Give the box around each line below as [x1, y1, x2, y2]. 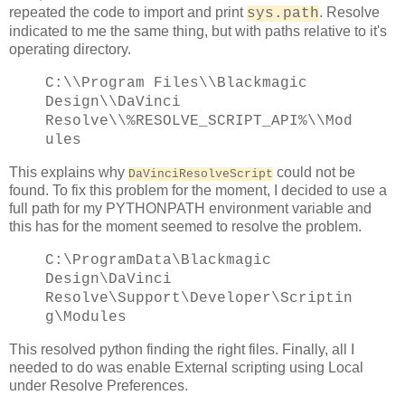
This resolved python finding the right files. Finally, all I [9, 341, 354, 357]
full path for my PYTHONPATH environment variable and [9, 201, 372, 217]
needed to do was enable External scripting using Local [9, 359, 363, 375]
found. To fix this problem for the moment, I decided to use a [9, 183, 387, 199]
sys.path [247, 5, 319, 23]
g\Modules [45, 308, 127, 325]
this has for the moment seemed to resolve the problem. [9, 219, 365, 235]
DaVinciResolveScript [128, 167, 273, 182]
